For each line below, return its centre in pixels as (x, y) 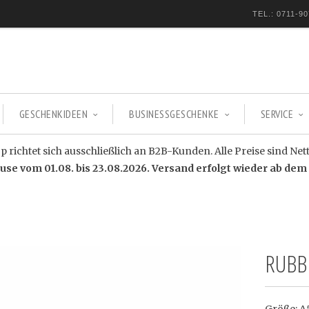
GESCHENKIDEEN (53, 114)
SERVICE (277, 114)
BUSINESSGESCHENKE (174, 114)
